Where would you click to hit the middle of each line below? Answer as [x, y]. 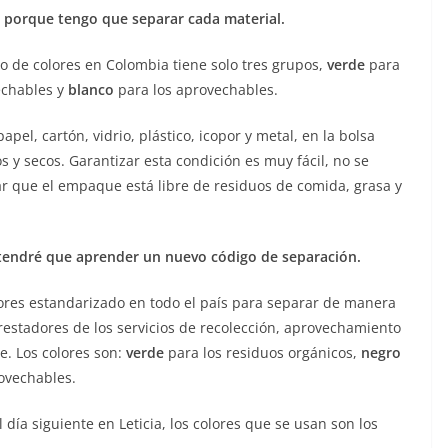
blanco [91, 90]
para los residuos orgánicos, [262, 353]
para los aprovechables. [196, 90]
